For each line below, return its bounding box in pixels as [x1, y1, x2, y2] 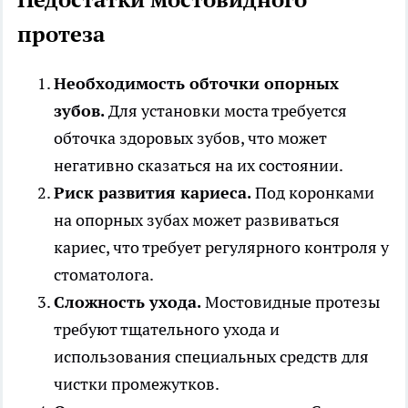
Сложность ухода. [54, 291, 201, 313]
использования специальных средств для [54, 346, 369, 368]
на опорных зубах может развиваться [54, 209, 340, 231]
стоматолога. [54, 264, 154, 286]
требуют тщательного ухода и [54, 319, 280, 341]
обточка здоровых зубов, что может [54, 127, 327, 149]
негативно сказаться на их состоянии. [54, 155, 343, 177]
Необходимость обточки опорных [54, 73, 339, 95]
